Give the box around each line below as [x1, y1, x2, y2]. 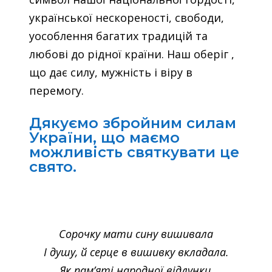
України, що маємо [29, 129, 180, 147]
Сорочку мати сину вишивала [59, 226, 213, 242]
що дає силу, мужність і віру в [29, 65, 192, 80]
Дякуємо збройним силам [29, 114, 236, 132]
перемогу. [29, 83, 84, 98]
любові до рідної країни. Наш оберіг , [29, 47, 234, 62]
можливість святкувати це [29, 143, 239, 161]
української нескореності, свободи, [29, 10, 224, 25]
